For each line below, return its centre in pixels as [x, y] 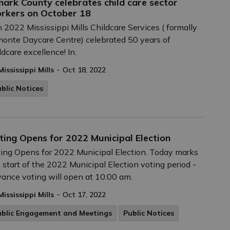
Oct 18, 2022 [84, 70]
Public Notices [149, 213]
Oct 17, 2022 [84, 195]
